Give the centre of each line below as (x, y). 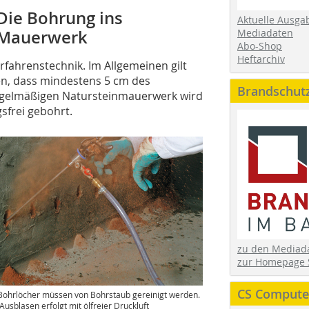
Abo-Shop (260, 46)
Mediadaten (265, 32)
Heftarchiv (261, 59)
